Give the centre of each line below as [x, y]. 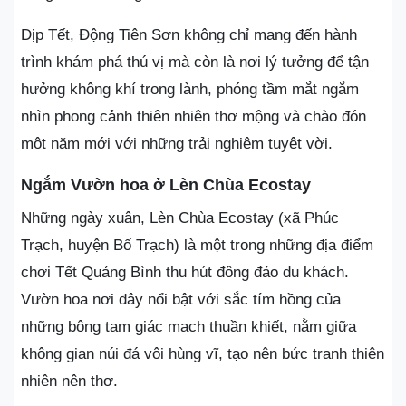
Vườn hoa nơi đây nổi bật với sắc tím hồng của [181, 299]
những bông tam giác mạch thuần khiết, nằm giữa [188, 326]
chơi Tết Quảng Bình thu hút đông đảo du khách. [185, 272]
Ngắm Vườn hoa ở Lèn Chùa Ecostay [166, 184]
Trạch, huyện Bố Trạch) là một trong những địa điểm [197, 245]
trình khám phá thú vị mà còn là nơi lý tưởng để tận [195, 62]
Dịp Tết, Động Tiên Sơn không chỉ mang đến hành [189, 34]
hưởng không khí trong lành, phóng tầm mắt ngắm [190, 89]
